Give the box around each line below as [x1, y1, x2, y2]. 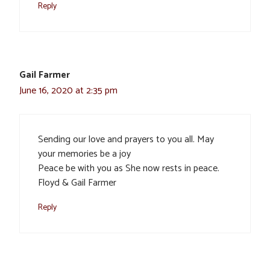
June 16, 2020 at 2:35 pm [19, 82, 118, 99]
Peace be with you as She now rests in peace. [38, 160, 219, 177]
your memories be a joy [38, 145, 131, 162]
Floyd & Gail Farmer [38, 174, 116, 191]
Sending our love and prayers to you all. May [38, 131, 214, 148]
